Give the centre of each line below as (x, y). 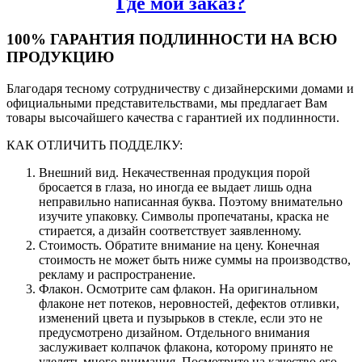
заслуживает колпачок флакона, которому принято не (186, 347)
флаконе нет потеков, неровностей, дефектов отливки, (189, 303)
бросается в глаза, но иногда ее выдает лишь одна (175, 187)
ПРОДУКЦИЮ (60, 57)
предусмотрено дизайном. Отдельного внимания (174, 332)
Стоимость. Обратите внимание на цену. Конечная (179, 245)
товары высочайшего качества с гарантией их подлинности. (175, 117)
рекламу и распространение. (119, 274)
